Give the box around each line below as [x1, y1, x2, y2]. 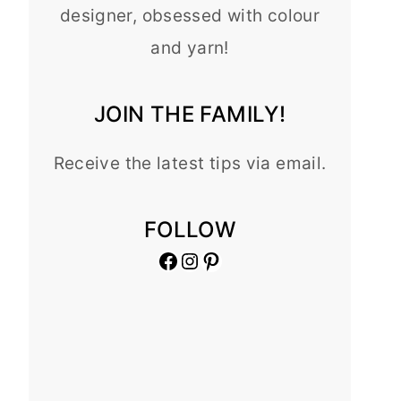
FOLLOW [143, 216, 236, 243]
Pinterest [200, 246, 295, 272]
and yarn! [150, 37, 229, 58]
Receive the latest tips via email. [53, 152, 327, 174]
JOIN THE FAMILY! [93, 100, 286, 127]
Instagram [178, 246, 285, 272]
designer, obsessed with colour [59, 4, 320, 26]
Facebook [157, 246, 260, 272]
